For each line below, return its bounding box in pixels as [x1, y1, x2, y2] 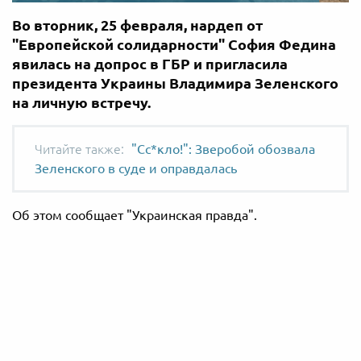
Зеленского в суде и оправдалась [35, 160, 237, 176]
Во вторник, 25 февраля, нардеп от [12, 16, 263, 33]
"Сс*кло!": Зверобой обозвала [131, 141, 315, 156]
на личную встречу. [12, 93, 151, 110]
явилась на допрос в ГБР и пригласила [12, 55, 288, 72]
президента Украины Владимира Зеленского [12, 74, 338, 91]
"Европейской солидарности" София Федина [12, 35, 336, 52]
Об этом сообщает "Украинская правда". [12, 207, 257, 222]
